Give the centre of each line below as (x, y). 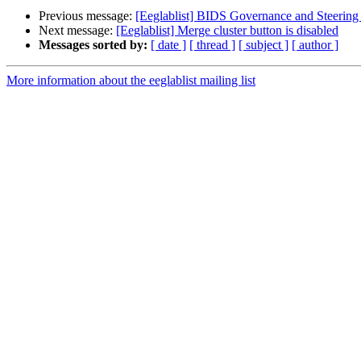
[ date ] (168, 45)
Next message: (77, 31)
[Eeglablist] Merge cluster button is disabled (227, 31)
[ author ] (315, 45)
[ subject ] (263, 45)
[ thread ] (212, 45)
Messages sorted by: (93, 45)
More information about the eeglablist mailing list (131, 81)
